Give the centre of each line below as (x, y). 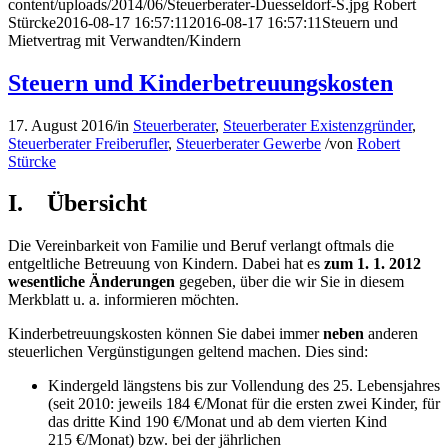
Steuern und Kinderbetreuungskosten (200, 82)
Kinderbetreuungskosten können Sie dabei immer (165, 334)
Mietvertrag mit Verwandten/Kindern (124, 40)
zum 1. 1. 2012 (372, 264)
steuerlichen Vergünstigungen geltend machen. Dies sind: (188, 352)
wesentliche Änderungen (91, 282)
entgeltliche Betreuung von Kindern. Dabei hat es (166, 264)
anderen (391, 334)
